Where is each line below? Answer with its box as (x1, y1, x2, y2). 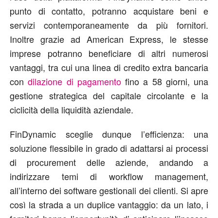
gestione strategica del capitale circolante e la (10, 89, 208, 102)
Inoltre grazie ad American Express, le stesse (10, 32, 208, 45)
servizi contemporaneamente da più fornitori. (10, 18, 208, 31)
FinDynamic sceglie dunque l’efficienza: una (10, 127, 208, 140)
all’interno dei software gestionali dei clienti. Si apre (10, 183, 208, 197)
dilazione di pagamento (28, 74, 121, 88)
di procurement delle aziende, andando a (10, 155, 208, 168)
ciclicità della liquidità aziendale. (10, 103, 133, 116)
